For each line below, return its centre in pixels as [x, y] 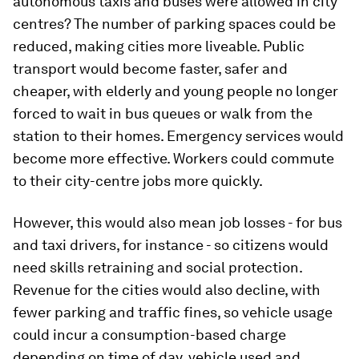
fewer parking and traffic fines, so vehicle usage [173, 312]
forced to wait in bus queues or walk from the [163, 113]
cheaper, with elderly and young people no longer [175, 91]
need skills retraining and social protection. [157, 267]
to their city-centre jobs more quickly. [138, 181]
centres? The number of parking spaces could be [174, 24]
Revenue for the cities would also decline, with [167, 290]
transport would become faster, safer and [150, 69]
